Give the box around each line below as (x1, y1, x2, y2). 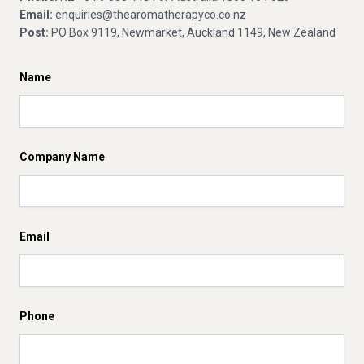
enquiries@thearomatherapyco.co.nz (53, 8, 246, 21)
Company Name (19, 150, 105, 163)
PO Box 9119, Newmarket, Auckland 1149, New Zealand (49, 26, 336, 39)
